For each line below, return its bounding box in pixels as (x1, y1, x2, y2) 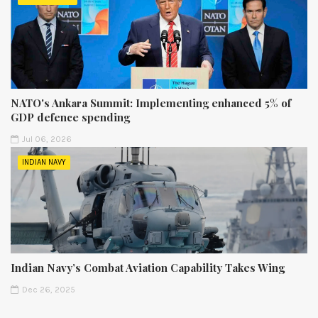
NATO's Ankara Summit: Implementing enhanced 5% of (11, 96, 291, 111)
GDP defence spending (11, 110, 130, 125)
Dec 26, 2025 (22, 285, 75, 295)
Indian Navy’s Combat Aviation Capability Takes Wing (11, 261, 285, 275)
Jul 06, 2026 (22, 134, 72, 145)
